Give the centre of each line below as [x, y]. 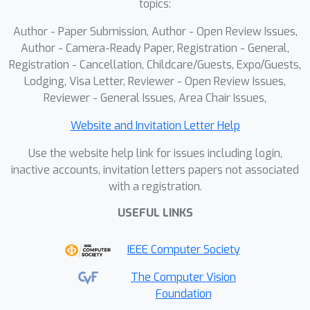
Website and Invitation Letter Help [155, 126]
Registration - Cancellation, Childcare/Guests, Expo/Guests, [155, 65]
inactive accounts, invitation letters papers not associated [155, 170]
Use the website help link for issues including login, [155, 153]
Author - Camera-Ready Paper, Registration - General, [155, 48]
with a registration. [155, 186]
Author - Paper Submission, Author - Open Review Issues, [155, 31]
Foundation [183, 294]
